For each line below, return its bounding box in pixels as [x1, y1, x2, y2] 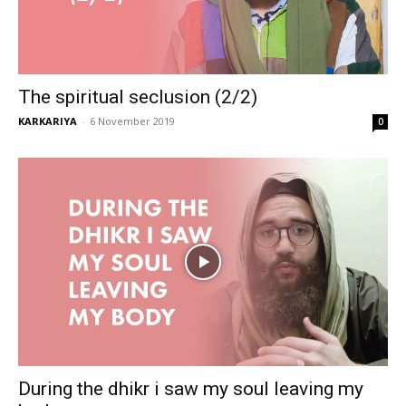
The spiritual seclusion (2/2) [18, 86, 257, 108]
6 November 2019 [90, 114, 175, 128]
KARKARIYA [18, 114, 77, 128]
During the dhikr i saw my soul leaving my [18, 377, 363, 400]
